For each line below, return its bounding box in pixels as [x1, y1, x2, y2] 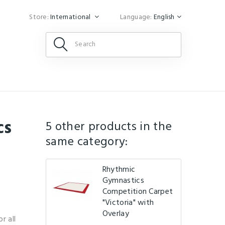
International [50, 12, 92, 23]
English [153, 12, 175, 23]
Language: [120, 12, 152, 23]
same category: [45, 133, 128, 152]
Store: [29, 12, 49, 23]
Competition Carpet [102, 185, 173, 198]
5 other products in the [45, 118, 172, 137]
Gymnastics [102, 174, 144, 187]
